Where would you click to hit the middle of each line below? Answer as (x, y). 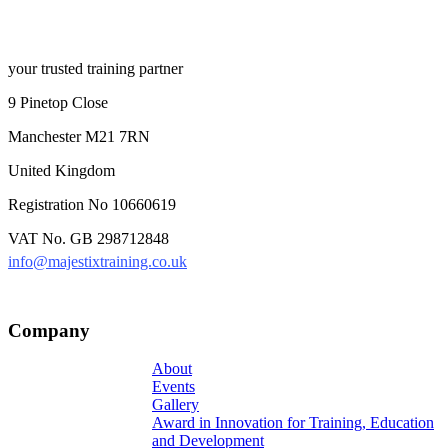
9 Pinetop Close (58, 102)
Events (173, 387)
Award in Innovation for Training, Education (293, 423)
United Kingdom (61, 170)
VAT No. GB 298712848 (88, 238)
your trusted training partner (95, 68)
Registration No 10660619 (92, 204)
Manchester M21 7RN (79, 136)
